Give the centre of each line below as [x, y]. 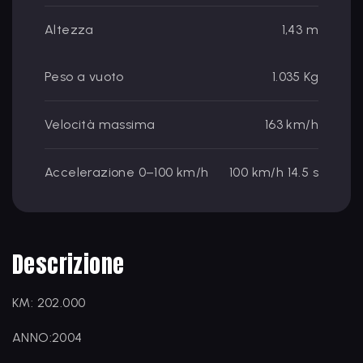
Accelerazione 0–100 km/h [127, 172]
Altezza [69, 30]
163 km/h [291, 124]
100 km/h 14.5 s [274, 172]
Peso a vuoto [84, 77]
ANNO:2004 [49, 337]
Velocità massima [100, 124]
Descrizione [68, 264]
